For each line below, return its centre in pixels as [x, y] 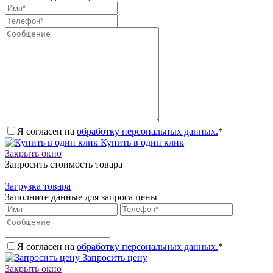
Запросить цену [114, 257]
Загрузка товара [38, 186]
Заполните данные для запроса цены [81, 197]
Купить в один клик [141, 142]
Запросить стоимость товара [64, 164]
